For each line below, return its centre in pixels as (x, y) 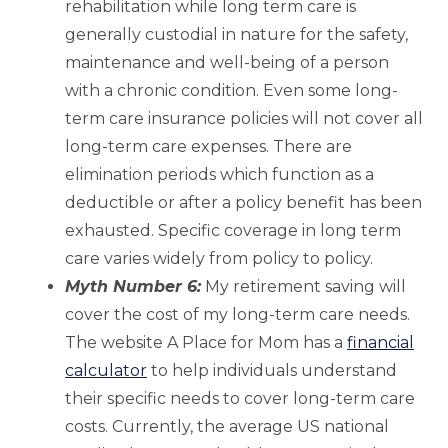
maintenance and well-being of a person (227, 63)
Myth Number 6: (133, 287)
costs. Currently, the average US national (227, 427)
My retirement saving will (303, 287)
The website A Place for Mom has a (206, 343)
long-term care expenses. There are (208, 147)
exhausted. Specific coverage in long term (233, 231)
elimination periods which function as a (219, 175)
